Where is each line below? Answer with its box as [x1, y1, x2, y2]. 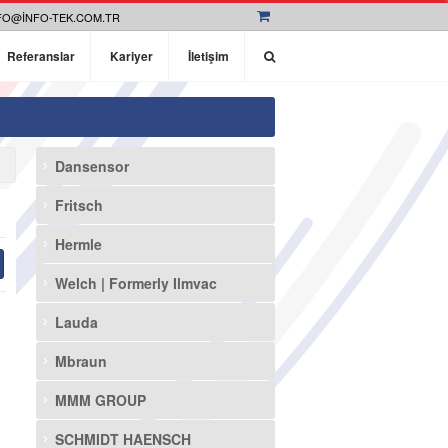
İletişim [188, 47, 229, 65]
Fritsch [54, 195, 103, 215]
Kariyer [110, 47, 153, 65]
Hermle [54, 234, 102, 254]
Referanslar [7, 47, 75, 65]
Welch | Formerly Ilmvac [54, 273, 217, 293]
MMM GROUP [54, 390, 146, 410]
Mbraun [54, 351, 107, 371]
